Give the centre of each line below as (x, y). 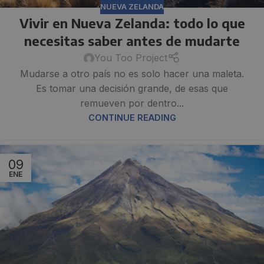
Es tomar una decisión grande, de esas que (132, 89)
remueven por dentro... (132, 103)
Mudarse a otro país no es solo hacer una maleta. (132, 74)
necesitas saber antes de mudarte (132, 41)
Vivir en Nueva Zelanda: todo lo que (132, 23)
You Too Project (131, 58)
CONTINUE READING (132, 118)
